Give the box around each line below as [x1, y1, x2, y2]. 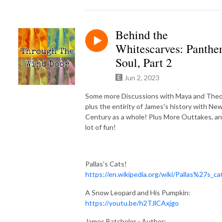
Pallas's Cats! [85, 159, 127, 168]
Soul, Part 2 [115, 54, 172, 70]
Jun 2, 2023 [124, 73, 160, 82]
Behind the [115, 26, 168, 43]
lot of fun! [85, 122, 116, 131]
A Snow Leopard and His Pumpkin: [85, 188, 190, 197]
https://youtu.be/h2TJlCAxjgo [85, 198, 179, 207]
